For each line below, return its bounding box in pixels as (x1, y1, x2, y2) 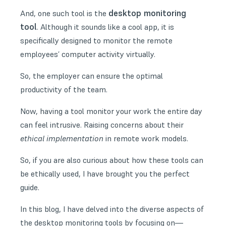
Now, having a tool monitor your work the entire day (20, 106, 202, 116)
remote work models (114, 133, 187, 143)
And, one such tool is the (20, 8, 108, 18)
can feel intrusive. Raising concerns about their (20, 120, 184, 130)
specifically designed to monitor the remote (20, 35, 173, 45)
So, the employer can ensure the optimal (20, 71, 163, 81)
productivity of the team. (20, 84, 107, 94)
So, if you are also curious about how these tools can (20, 155, 203, 165)
